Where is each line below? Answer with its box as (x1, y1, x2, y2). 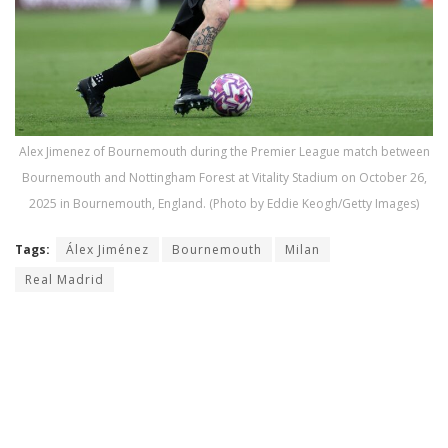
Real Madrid (25, 271, 104, 289)
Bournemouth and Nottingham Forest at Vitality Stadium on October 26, (21, 169, 427, 187)
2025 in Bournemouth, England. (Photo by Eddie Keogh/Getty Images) (29, 195, 419, 213)
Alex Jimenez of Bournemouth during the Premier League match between (18, 143, 430, 161)
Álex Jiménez (66, 241, 149, 259)
